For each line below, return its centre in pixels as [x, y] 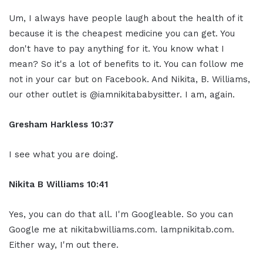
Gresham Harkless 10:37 [61, 124]
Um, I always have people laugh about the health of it [126, 18]
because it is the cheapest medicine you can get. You [122, 33]
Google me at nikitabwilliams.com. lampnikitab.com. [122, 229]
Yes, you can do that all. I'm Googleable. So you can [121, 214]
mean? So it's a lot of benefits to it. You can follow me [126, 64]
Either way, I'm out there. [64, 245]
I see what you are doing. [63, 154]
